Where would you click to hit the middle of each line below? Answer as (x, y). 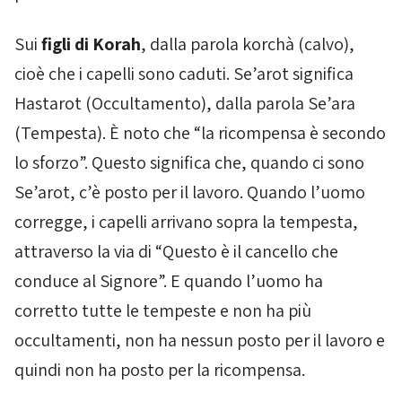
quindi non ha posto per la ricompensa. (160, 370)
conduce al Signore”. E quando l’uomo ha (169, 281)
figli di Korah (91, 44)
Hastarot (48, 103)
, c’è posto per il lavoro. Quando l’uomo (218, 192)
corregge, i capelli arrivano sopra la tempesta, (186, 222)
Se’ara (332, 103)
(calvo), (324, 44)
